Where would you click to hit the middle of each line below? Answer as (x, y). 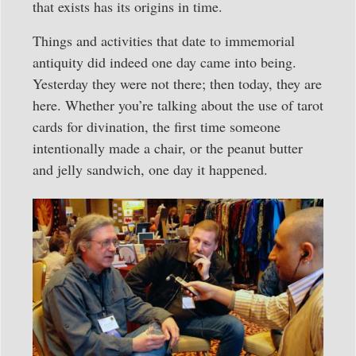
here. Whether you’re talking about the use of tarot (178, 104)
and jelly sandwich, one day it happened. (150, 169)
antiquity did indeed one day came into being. (164, 62)
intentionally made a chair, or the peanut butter (168, 147)
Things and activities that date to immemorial (164, 40)
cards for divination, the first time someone (157, 126)
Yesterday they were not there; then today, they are (177, 83)
